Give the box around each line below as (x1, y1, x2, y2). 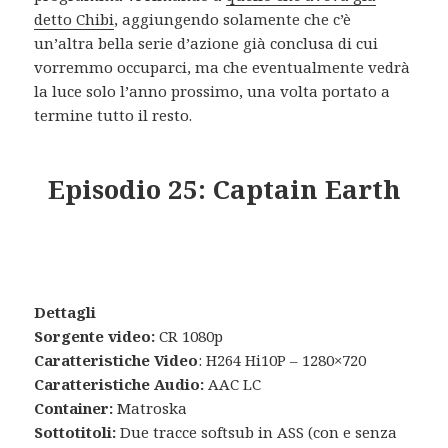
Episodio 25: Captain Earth (47, 171, 401, 208)
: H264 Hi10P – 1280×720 (198, 350, 367, 371)
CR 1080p (159, 326, 224, 347)
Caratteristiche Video (34, 350, 199, 371)
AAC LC (204, 374, 262, 395)
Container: (34, 398, 114, 419)
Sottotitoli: (34, 422, 117, 443)
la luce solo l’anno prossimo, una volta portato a (34, 81, 391, 102)
